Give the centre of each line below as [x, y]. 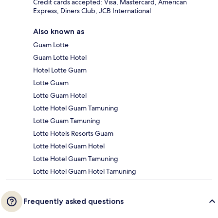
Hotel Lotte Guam [60, 70]
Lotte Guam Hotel [60, 95]
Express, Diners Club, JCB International [92, 10]
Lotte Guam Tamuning [67, 120]
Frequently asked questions [73, 201]
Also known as [59, 31]
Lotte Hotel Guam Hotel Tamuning [85, 171]
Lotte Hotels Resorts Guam [73, 133]
